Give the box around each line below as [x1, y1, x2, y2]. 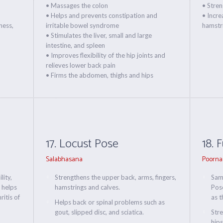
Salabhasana [46, 154, 83, 165]
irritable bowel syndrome [46, 21, 119, 29]
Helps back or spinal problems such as [55, 198, 165, 206]
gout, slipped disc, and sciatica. [55, 208, 144, 216]
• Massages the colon [46, 1, 109, 9]
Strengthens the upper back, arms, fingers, [55, 173, 177, 181]
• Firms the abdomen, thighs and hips [46, 71, 154, 79]
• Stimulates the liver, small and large [46, 31, 152, 39]
